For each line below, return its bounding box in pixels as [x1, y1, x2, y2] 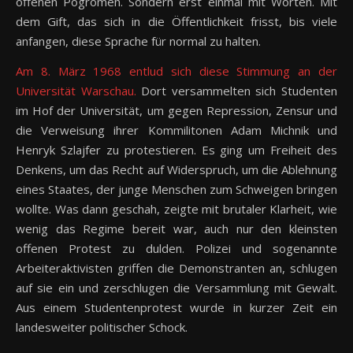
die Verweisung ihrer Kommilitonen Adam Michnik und [16, 122, 337, 139]
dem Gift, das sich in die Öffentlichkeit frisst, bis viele [16, 13, 337, 30]
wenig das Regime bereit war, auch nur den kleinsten [16, 221, 337, 237]
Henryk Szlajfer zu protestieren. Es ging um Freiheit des [16, 142, 337, 158]
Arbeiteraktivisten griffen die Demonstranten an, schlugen [16, 260, 337, 277]
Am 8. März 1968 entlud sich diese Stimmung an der [16, 63, 337, 80]
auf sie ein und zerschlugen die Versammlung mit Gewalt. [16, 280, 337, 296]
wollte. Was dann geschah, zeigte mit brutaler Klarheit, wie [16, 201, 337, 217]
